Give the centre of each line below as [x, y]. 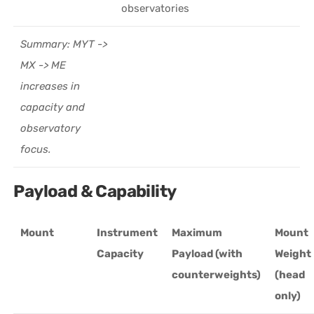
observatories [156, 8]
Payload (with [207, 253]
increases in [50, 86]
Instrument [128, 232]
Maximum [197, 232]
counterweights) [217, 274]
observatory [51, 128]
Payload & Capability [95, 191]
